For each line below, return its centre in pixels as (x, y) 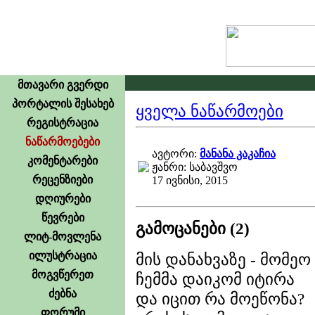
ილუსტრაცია (63, 256)
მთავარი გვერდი (63, 85)
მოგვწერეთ (63, 275)
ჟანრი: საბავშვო (195, 167)
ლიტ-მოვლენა (63, 237)
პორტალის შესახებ (63, 104)
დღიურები (63, 199)
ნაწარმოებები (63, 142)
